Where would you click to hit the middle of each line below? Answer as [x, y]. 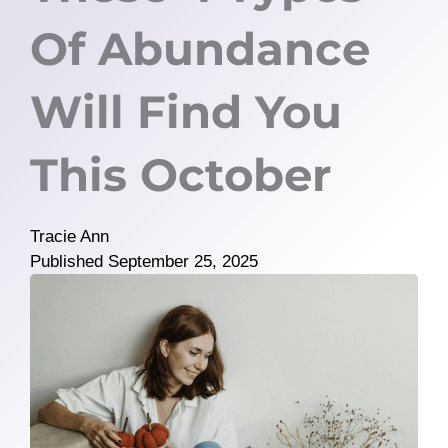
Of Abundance [200, 48]
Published [66, 261]
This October [180, 174]
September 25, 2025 [183, 261]
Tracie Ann [69, 236]
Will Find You [186, 111]
